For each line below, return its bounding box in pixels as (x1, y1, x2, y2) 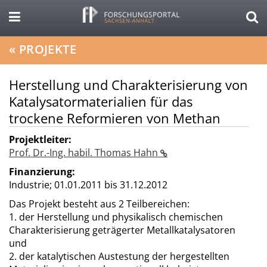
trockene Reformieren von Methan (9, 109, 221, 127)
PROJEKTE (18, 41, 77, 57)
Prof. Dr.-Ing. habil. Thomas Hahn (9, 146, 160, 159)
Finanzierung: (9, 165, 75, 178)
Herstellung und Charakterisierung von (9, 76, 248, 94)
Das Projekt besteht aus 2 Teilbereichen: (9, 197, 192, 210)
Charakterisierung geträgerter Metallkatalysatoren (9, 223, 235, 237)
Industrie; (9, 178, 54, 191)
